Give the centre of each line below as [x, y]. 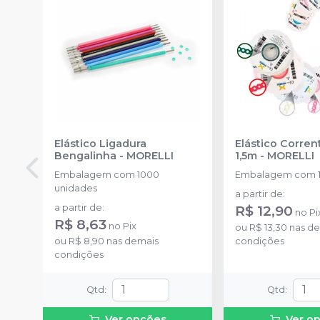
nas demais [131, 241]
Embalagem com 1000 [107, 174]
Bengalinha [85, 155]
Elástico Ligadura [100, 143]
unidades [76, 188]
